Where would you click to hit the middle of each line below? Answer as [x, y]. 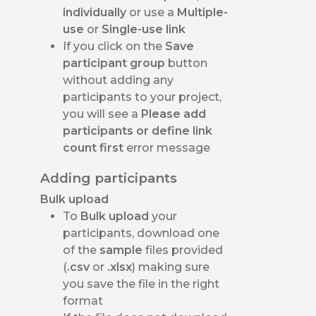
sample [123, 250]
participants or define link [138, 130]
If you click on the [114, 46]
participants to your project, [142, 97]
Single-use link [144, 29]
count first [95, 147]
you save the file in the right [141, 284]
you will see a [102, 114]
